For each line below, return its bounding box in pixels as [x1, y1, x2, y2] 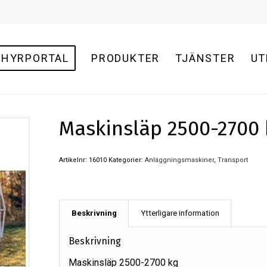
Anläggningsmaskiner [144, 156, 214, 164]
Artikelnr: [58, 156, 89, 164]
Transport [217, 156, 248, 164]
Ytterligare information [140, 209, 219, 218]
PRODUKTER [91, 52, 160, 64]
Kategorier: [108, 156, 145, 164]
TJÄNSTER [175, 52, 235, 64]
